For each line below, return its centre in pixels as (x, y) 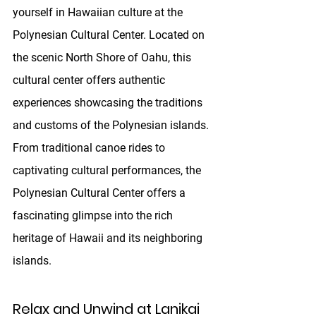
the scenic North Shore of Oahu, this (103, 58)
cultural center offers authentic (90, 80)
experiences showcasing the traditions (109, 103)
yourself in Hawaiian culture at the (99, 13)
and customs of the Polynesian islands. (112, 126)
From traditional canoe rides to (90, 148)
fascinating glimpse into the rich (94, 216)
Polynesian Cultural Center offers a (101, 193)
